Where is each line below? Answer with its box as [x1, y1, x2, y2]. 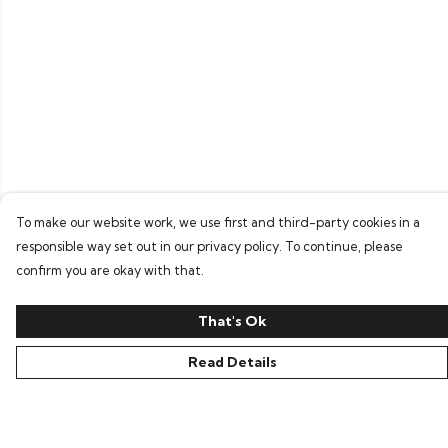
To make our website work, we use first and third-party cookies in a [16, 214, 420, 230]
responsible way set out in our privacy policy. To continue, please [16, 238, 403, 254]
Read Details [187, 353, 277, 371]
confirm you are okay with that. [16, 262, 204, 278]
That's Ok [197, 312, 267, 330]
